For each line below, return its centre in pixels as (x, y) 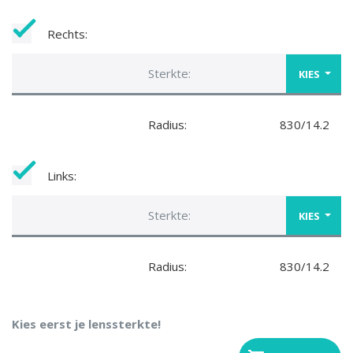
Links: (62, 176)
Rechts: (67, 34)
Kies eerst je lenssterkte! (86, 324)
